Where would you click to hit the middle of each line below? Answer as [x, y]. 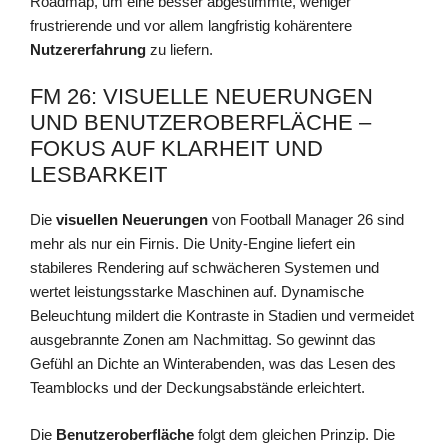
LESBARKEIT [98, 175]
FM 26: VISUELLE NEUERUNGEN [201, 97]
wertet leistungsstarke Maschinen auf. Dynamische [197, 292]
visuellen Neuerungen [132, 220]
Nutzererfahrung [88, 49]
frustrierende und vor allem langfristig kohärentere [191, 25]
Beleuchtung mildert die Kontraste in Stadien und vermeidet [222, 316]
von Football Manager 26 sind [306, 220]
